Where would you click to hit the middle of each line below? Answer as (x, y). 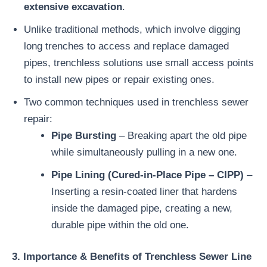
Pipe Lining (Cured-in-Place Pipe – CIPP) (147, 175)
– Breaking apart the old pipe (181, 135)
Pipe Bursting (83, 135)
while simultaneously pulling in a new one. (144, 152)
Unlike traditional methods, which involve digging (132, 29)
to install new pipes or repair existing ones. (119, 79)
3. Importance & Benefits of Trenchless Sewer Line (132, 257)
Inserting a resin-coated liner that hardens (144, 191)
